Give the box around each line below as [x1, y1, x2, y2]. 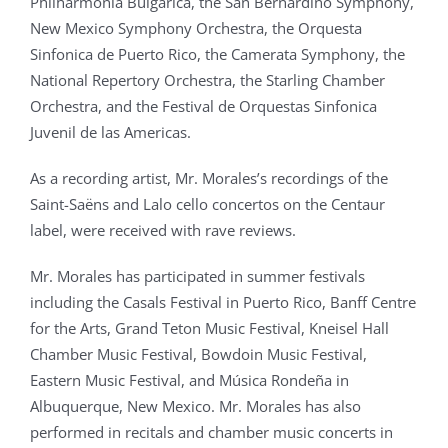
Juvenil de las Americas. [29, 122, 191, 143]
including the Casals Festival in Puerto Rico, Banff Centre [29, 292, 416, 313]
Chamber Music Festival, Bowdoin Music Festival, [29, 344, 367, 365]
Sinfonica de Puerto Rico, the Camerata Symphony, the [29, 44, 405, 65]
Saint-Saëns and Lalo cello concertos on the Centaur [29, 194, 385, 215]
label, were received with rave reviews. [29, 220, 296, 241]
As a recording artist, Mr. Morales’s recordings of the [29, 168, 388, 189]
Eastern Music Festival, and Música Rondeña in [29, 370, 349, 391]
